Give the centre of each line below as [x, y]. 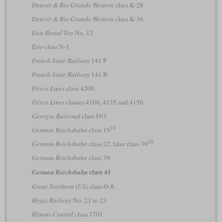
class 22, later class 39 [117, 143]
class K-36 [128, 19]
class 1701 [88, 214]
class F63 [93, 116]
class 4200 [79, 88]
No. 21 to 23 [89, 200]
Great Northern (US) [59, 186]
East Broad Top [52, 32]
